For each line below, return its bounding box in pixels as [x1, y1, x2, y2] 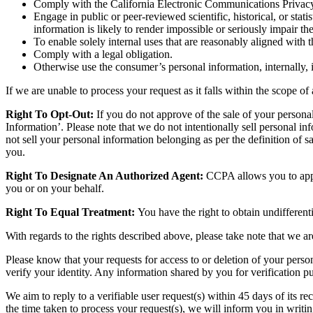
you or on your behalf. [6, 182, 104, 194]
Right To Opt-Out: [6, 108, 96, 120]
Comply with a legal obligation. [34, 48, 173, 60]
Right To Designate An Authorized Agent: [6, 169, 203, 182]
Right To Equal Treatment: [6, 205, 138, 218]
